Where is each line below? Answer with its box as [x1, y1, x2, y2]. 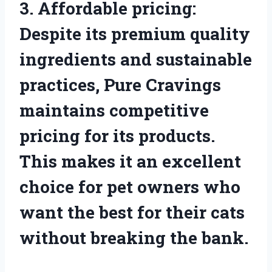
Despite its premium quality [19, 22, 250, 45]
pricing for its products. [19, 124, 215, 147]
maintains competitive [19, 98, 209, 121]
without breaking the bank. [19, 226, 248, 249]
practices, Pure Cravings [19, 73, 221, 96]
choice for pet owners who [19, 175, 240, 198]
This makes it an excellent [19, 149, 241, 172]
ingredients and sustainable [19, 47, 252, 70]
